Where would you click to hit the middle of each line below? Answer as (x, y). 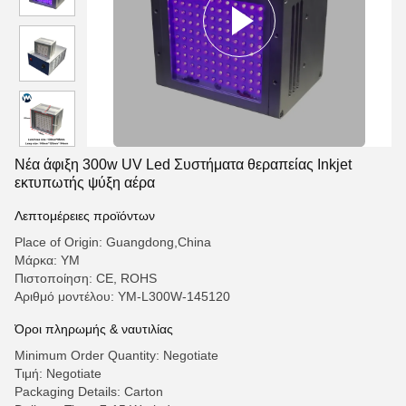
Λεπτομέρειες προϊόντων (85, 216)
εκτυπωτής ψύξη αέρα (85, 183)
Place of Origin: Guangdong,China (113, 242)
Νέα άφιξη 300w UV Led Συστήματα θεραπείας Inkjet (183, 164)
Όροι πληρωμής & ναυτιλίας (94, 329)
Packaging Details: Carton (89, 391)
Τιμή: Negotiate (58, 373)
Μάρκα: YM (47, 260)
